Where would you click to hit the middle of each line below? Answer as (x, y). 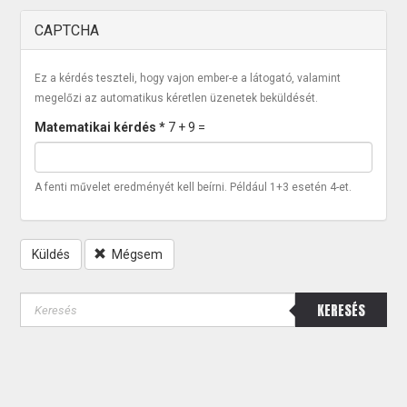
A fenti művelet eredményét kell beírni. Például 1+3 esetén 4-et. (194, 187)
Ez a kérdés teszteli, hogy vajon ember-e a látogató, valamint (188, 78)
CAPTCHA (67, 30)
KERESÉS (341, 310)
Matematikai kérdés (97, 127)
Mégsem (138, 254)
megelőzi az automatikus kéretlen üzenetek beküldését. (177, 98)
